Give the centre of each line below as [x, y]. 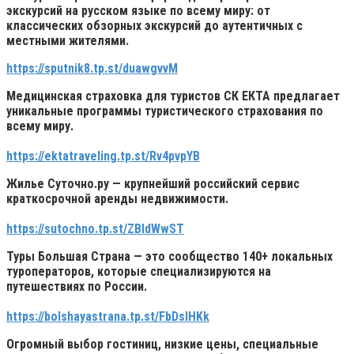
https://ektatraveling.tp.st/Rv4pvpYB [103, 156]
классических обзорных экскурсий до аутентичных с [154, 25]
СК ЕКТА [247, 96]
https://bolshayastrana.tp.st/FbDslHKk [108, 316]
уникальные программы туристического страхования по [165, 111]
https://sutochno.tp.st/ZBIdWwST [95, 228]
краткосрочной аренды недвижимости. [117, 198]
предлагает [305, 96]
